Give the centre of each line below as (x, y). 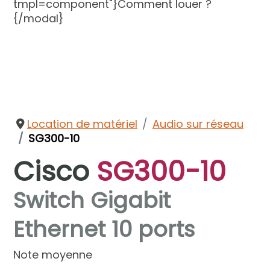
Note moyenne (53, 254)
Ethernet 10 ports (104, 229)
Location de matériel (82, 124)
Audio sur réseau (198, 124)
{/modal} (39, 18)
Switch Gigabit (92, 200)
